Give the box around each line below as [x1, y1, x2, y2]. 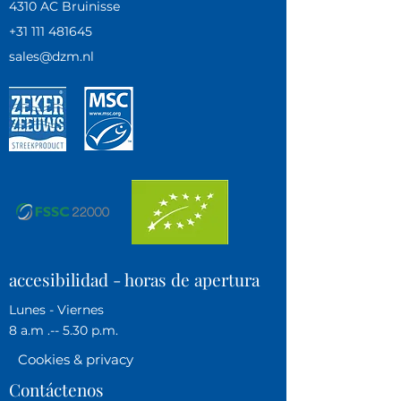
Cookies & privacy [18, 351, 133, 368]
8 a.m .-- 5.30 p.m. [9, 322, 118, 338]
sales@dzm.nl [9, 48, 94, 64]
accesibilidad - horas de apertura [9, 268, 260, 291]
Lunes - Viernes [9, 302, 104, 318]
